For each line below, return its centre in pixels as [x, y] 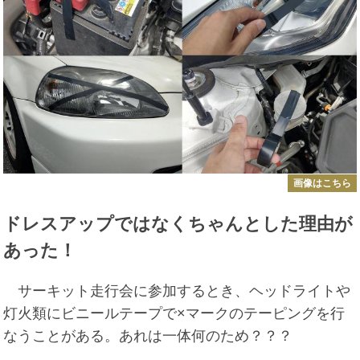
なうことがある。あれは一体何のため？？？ [148, 335]
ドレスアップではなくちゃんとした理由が [178, 223]
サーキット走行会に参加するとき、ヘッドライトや [177, 290]
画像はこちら [322, 183]
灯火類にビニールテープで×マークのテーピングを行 [174, 313]
